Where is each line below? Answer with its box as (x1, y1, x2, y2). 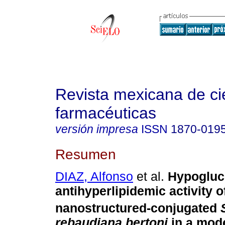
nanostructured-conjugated (55, 201, 220, 215)
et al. (133, 169, 164, 184)
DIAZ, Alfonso (55, 169, 133, 184)
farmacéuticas (55, 104, 156, 122)
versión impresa (55, 123, 138, 136)
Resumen (55, 146, 116, 162)
